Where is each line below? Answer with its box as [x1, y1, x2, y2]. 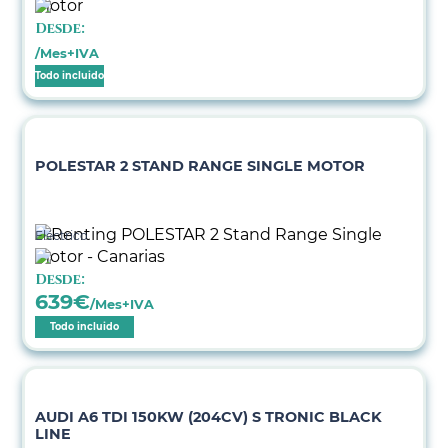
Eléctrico [35, 228, 89, 243]
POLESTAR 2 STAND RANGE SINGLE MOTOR [35, 157, 366, 175]
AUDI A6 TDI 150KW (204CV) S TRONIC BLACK [35, 408, 383, 426]
